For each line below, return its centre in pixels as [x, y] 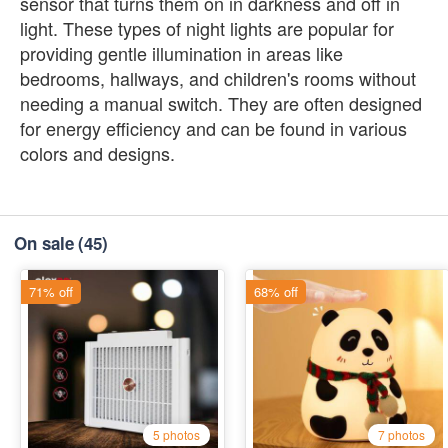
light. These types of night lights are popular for [207, 28]
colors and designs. [97, 153]
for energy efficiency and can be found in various [213, 128]
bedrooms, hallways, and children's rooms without [218, 78]
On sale [44, 243]
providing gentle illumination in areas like [181, 53]
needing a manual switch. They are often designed [221, 103]
